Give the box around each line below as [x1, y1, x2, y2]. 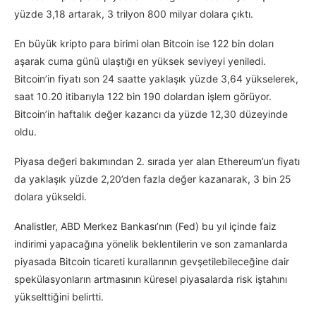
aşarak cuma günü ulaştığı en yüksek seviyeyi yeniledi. [14, 55, 266, 68]
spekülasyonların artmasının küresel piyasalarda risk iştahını [14, 273, 287, 286]
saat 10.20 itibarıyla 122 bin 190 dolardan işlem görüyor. [14, 90, 272, 103]
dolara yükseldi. [14, 190, 87, 203]
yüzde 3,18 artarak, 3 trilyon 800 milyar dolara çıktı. [14, 8, 253, 20]
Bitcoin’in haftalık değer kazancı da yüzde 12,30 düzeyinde [14, 108, 288, 121]
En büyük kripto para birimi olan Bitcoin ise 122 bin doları [14, 37, 274, 50]
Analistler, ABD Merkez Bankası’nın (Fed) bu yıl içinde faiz [14, 220, 276, 233]
